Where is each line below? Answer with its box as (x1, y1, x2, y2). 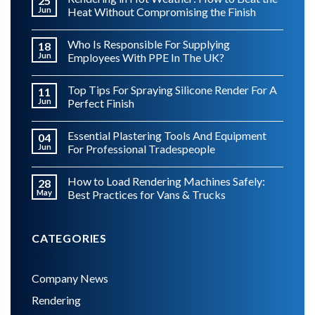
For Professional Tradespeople (67, 141, 215, 155)
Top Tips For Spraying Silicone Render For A (67, 82, 277, 96)
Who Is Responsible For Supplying (67, 37, 230, 51)
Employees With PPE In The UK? (67, 50, 224, 64)
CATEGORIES (32, 231, 107, 245)
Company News (32, 271, 108, 285)
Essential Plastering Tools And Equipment (67, 128, 266, 142)
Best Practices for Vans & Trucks (67, 187, 226, 201)
